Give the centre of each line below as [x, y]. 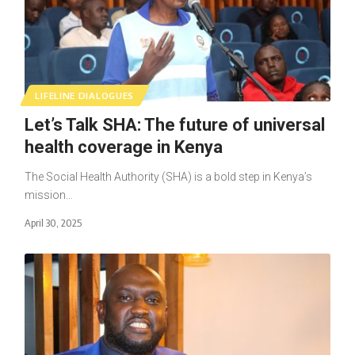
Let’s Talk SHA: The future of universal [174, 124]
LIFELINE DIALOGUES [85, 95]
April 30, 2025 [53, 222]
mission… [48, 195]
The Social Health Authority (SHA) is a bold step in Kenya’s [168, 176]
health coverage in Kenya [123, 147]
